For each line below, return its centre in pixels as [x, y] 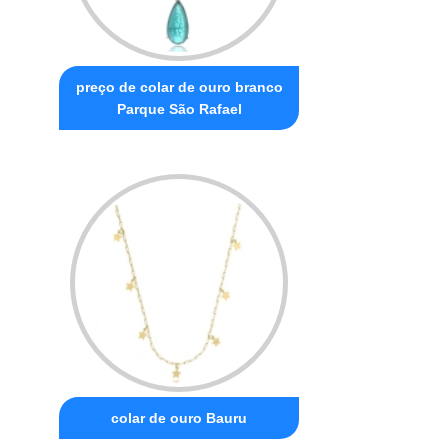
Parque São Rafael [179, 108]
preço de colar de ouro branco [179, 86]
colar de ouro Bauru [179, 417]
